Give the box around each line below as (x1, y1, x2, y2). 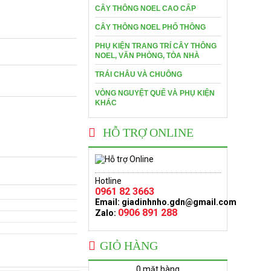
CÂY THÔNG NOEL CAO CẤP (95, 4, 196, 13)
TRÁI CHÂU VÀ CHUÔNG (95, 70, 182, 79)
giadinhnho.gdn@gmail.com (122, 197, 237, 207)
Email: (95, 197, 122, 207)
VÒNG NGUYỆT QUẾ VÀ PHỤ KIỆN (95, 89, 215, 97)
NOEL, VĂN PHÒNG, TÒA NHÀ (95, 51, 200, 60)
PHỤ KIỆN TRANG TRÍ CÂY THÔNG (95, 42, 217, 50)
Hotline (95, 176, 122, 186)
